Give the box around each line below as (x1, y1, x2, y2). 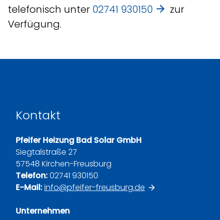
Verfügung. (8, 17, 61, 31)
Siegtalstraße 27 (16, 146, 77, 158)
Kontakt (16, 107, 60, 123)
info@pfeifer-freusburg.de (44, 182, 145, 193)
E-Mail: (16, 182, 44, 193)
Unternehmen (16, 205, 70, 217)
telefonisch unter (8, 2, 92, 16)
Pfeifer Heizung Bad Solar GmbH (16, 135, 141, 146)
